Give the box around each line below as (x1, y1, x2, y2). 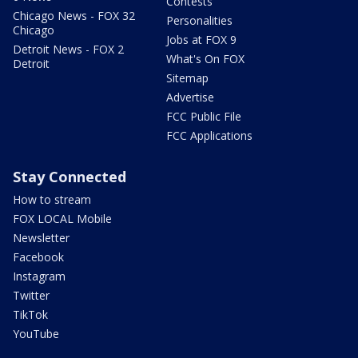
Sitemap (166, 70, 209, 86)
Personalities (166, 13, 233, 29)
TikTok (13, 307, 48, 323)
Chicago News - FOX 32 (13, 8, 135, 24)
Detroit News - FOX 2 (13, 42, 124, 58)
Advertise (166, 89, 214, 105)
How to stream (13, 192, 91, 208)
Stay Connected (13, 167, 126, 187)
